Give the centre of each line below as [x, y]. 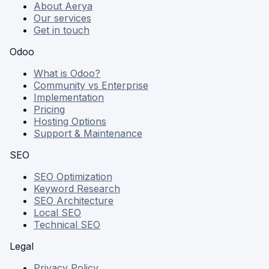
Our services [62, 18]
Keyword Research [77, 189]
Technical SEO [67, 225]
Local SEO [57, 213]
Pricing [49, 110]
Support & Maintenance [88, 134]
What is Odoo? [67, 74]
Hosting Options [70, 122]
